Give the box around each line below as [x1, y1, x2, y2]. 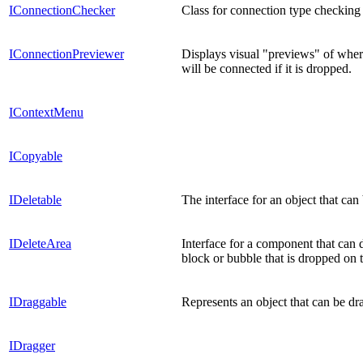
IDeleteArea [9, 236, 71, 250]
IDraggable [9, 294, 66, 309]
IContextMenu [9, 105, 83, 119]
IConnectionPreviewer [9, 46, 124, 61]
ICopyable [9, 148, 62, 163]
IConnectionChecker [9, 2, 115, 17]
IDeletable [9, 192, 62, 207]
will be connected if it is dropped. [181, 61, 352, 75]
